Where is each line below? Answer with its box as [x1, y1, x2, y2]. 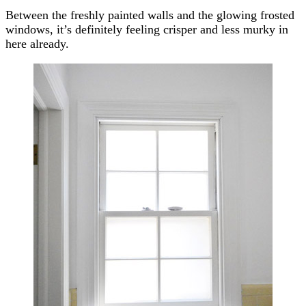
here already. [5, 36, 69, 51]
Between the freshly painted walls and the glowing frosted [5, 8, 294, 22]
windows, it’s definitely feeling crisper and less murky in [5, 22, 288, 36]
